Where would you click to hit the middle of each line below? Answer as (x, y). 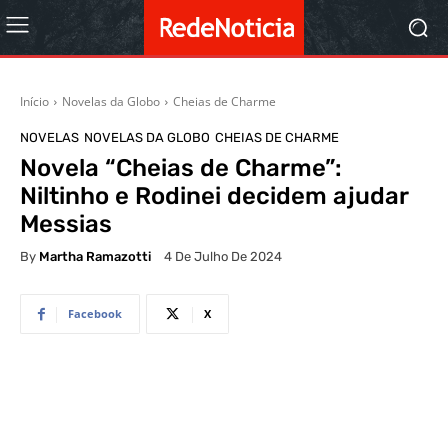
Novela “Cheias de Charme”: (181, 168)
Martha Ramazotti (95, 256)
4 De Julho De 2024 (223, 257)
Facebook (95, 314)
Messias (66, 224)
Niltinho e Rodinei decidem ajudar (214, 196)
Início (34, 101)
